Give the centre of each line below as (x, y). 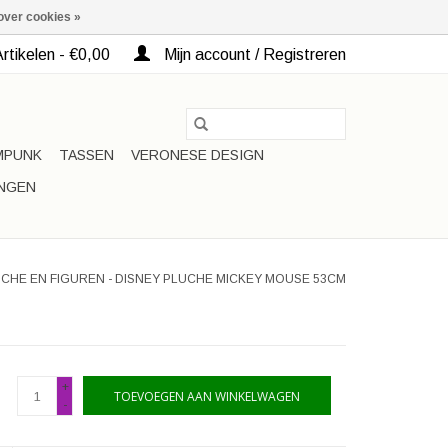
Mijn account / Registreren (253, 54)
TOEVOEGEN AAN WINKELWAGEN (207, 396)
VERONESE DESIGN (197, 155)
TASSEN (86, 155)
